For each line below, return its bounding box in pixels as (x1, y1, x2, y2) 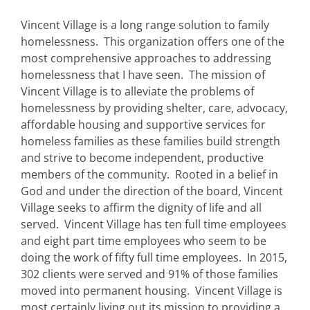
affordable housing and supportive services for (21, 116, 266, 132)
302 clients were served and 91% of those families (21, 266, 278, 282)
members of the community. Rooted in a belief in (21, 166, 278, 182)
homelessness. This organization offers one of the (21, 33, 284, 49)
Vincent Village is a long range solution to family (21, 17, 269, 33)
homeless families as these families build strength (21, 133, 280, 149)
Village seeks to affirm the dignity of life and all (21, 199, 262, 215)
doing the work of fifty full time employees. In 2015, (21, 249, 287, 265)
